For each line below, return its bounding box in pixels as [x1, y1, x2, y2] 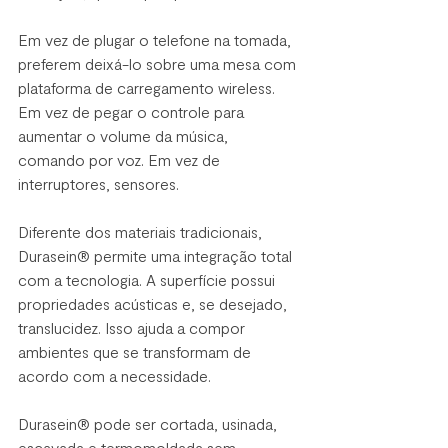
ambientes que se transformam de [18, 341, 255, 361]
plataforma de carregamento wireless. [18, 77, 279, 97]
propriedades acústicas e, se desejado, [18, 293, 291, 313]
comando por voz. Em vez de [18, 149, 224, 169]
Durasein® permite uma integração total [18, 245, 296, 265]
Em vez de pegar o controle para [18, 101, 248, 121]
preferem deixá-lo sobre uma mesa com [18, 53, 300, 73]
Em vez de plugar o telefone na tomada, [18, 29, 295, 49]
